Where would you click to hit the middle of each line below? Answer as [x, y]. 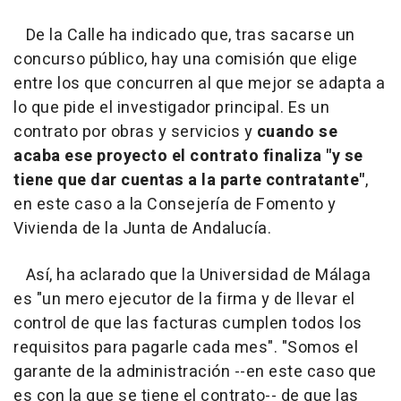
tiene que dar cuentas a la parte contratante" [189, 180]
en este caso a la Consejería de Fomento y [175, 204]
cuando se [297, 132]
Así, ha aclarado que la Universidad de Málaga [192, 275]
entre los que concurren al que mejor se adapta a [199, 83]
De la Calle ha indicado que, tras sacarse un [184, 35]
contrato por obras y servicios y [135, 132]
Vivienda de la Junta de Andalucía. [142, 228]
